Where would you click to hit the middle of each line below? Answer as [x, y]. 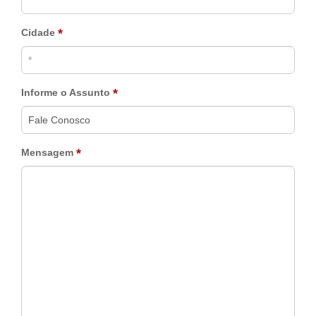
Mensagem [49, 153]
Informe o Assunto [67, 93]
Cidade [39, 33]
